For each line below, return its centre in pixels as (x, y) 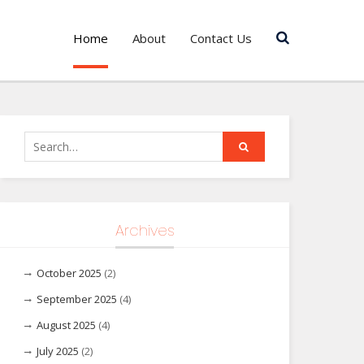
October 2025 (69, 273)
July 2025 (58, 351)
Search (42, 141)
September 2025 (77, 299)
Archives (145, 230)
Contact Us (221, 38)
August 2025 (66, 325)
